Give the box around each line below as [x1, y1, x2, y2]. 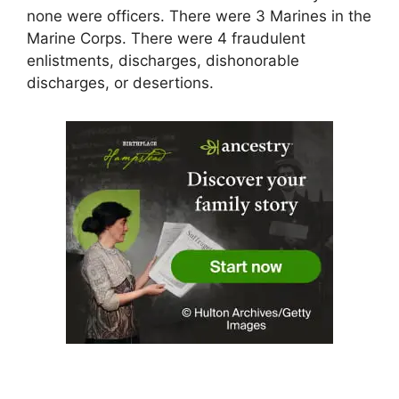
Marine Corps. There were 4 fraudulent [27, 28, 305, 47]
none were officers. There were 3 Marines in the [27, 6, 371, 25]
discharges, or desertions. [27, 73, 214, 92]
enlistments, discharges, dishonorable [27, 51, 299, 69]
